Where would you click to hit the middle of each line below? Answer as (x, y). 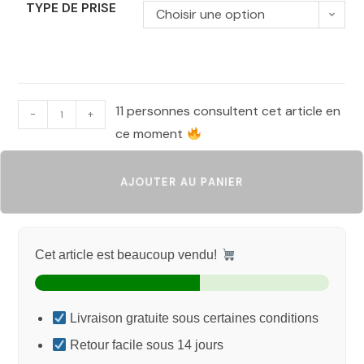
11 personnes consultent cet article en (228, 111)
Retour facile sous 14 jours (145, 345)
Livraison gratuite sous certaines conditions (192, 318)
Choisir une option (211, 15)
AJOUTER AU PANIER (182, 182)
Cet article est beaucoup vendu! (128, 255)
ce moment (151, 134)
